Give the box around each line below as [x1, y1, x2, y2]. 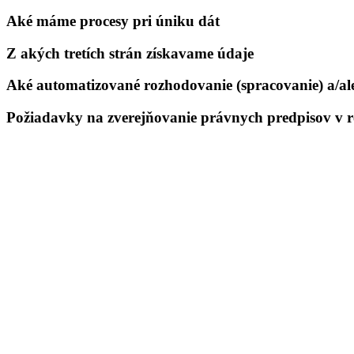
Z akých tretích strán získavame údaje [6, 44, 254, 62]
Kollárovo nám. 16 [6, 305, 107, 322]
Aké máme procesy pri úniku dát [6, 13, 220, 30]
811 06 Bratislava [6, 321, 109, 337]
